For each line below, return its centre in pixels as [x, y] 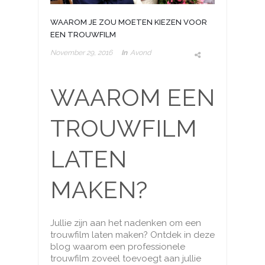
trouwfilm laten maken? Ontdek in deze [132, 235]
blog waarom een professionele [118, 247]
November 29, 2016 [81, 53]
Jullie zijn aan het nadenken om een [126, 223]
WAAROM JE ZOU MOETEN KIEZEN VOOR [129, 22]
